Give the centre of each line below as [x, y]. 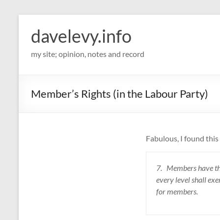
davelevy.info [81, 36]
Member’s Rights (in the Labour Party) [120, 94]
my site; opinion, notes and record [88, 54]
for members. [177, 191]
